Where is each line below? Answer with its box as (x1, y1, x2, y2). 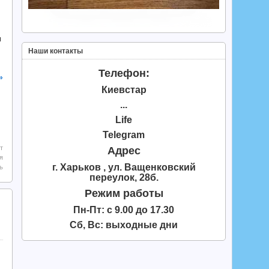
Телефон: (98, 67, 150, 79)
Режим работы (84, 187, 163, 199)
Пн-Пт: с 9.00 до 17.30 (73, 204, 174, 215)
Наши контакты (28, 47, 83, 55)
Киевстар (101, 85, 147, 95)
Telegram (103, 129, 145, 140)
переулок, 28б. (89, 172, 159, 183)
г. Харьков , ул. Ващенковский (52, 162, 196, 172)
